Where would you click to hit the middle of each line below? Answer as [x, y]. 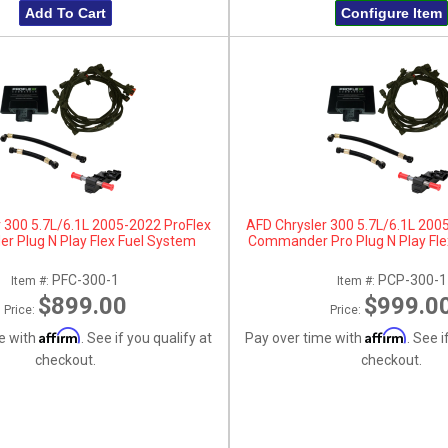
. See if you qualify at [146, 337]
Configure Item [392, 13]
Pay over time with [305, 337]
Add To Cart [65, 13]
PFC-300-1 [86, 279]
